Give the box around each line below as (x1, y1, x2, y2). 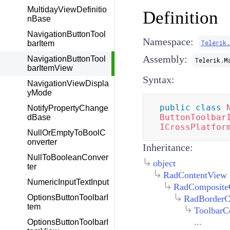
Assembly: (142, 53, 187, 65)
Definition (142, 8, 218, 28)
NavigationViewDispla (27, 79, 109, 88)
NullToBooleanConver (27, 153, 108, 162)
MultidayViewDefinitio (27, 5, 107, 14)
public (159, 103, 190, 112)
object (152, 158, 176, 168)
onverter (27, 138, 57, 146)
